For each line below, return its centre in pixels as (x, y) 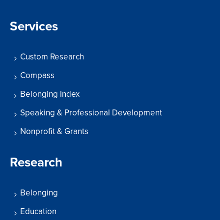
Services (34, 27)
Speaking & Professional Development (91, 113)
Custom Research (52, 57)
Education (38, 212)
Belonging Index (50, 94)
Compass (37, 76)
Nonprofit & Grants (54, 132)
